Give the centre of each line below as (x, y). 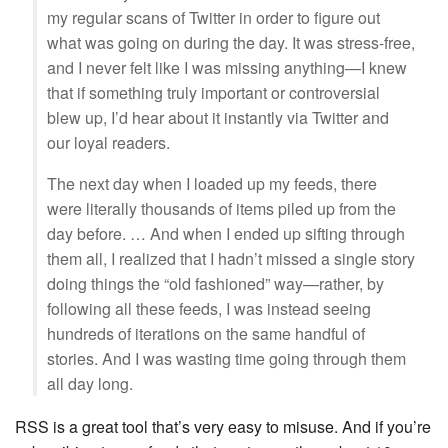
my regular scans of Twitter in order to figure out (213, 17)
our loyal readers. (108, 142)
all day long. (90, 383)
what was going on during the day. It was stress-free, (231, 42)
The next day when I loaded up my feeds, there (212, 183)
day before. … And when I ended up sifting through (226, 233)
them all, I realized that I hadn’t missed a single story (231, 258)
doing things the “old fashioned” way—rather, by (215, 283)
